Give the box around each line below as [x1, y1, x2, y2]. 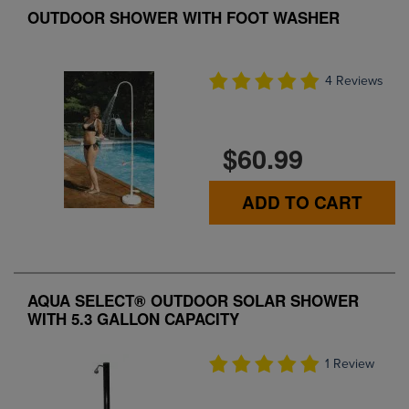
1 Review [325, 356, 374, 372]
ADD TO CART [242, 190, 362, 215]
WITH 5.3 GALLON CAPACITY [27, 307, 239, 330]
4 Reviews [325, 73, 383, 89]
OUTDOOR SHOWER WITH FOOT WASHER [27, 5, 340, 28]
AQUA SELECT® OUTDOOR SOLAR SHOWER [27, 288, 359, 311]
